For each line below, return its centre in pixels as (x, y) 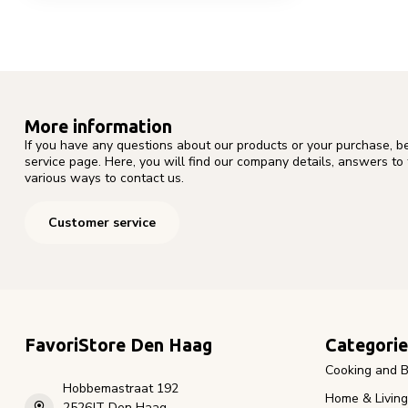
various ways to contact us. (104, 178)
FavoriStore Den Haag (118, 346)
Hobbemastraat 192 (121, 389)
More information (98, 126)
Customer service (102, 223)
